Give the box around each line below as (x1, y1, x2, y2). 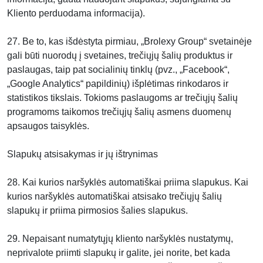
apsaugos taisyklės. (7, 121, 89, 131)
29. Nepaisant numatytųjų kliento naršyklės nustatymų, (7, 234, 233, 244)
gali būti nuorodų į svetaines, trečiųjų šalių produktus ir (7, 50, 232, 60)
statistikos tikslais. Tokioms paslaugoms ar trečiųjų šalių (7, 93, 238, 103)
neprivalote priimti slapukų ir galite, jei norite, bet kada (7, 248, 230, 258)
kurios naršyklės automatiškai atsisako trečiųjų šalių (7, 191, 222, 201)
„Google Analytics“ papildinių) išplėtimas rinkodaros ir (7, 79, 228, 89)
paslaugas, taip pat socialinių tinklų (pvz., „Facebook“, (7, 65, 230, 75)
